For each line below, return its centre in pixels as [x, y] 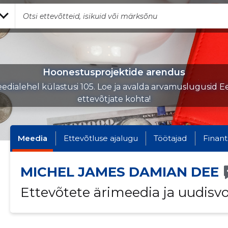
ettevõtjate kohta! [114, 99]
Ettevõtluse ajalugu [101, 138]
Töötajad [170, 138]
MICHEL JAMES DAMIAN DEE [119, 172]
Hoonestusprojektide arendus [114, 72]
